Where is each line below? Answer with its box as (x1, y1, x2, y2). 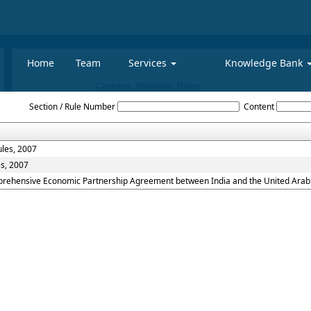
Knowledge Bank (225, 56, 306, 69)
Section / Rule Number (28, 101, 115, 112)
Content (244, 101, 275, 112)
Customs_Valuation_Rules (94, 81, 200, 91)
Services (128, 56, 170, 69)
